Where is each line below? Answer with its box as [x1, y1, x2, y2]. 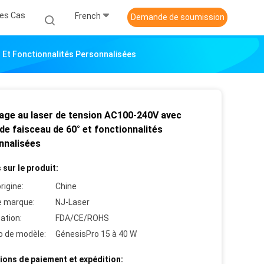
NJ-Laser [55, 197, 90, 207]
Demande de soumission [130, 12, 225, 22]
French [75, 11, 101, 21]
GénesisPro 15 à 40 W [55, 229, 137, 239]
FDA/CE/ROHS [55, 213, 109, 223]
